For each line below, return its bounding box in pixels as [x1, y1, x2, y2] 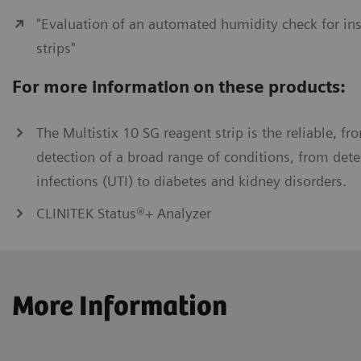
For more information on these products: [12, 76, 346, 97]
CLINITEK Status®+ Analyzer [36, 204, 211, 222]
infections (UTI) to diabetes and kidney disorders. [36, 172, 346, 189]
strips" [36, 39, 76, 56]
